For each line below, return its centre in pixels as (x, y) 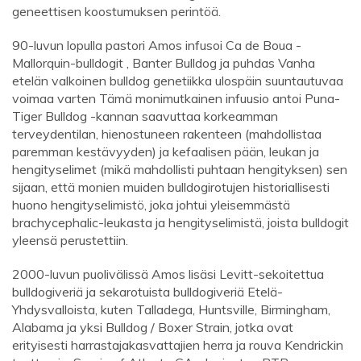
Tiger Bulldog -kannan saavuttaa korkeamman (145, 116)
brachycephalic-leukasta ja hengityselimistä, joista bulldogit (180, 223)
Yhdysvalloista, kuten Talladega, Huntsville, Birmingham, (171, 310)
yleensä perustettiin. (70, 241)
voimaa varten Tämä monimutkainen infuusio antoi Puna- (176, 99)
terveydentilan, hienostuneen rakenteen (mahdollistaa (167, 134)
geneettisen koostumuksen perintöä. (116, 12)
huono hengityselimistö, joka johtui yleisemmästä (151, 205)
